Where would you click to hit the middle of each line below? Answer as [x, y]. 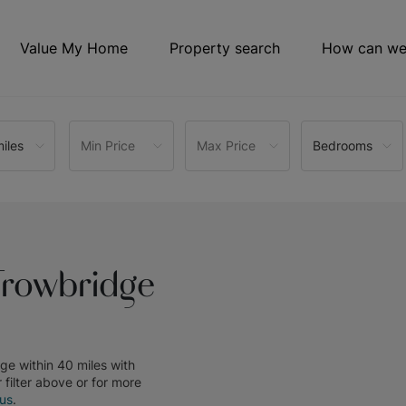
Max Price [227, 145]
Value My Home [74, 48]
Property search [225, 48]
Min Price [108, 145]
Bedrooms [343, 145]
